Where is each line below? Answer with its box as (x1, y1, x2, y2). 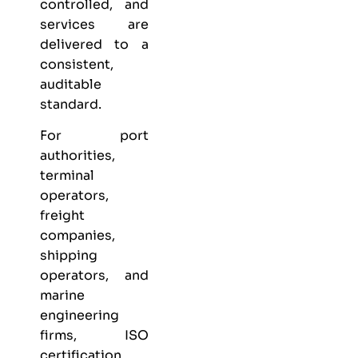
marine (40, 287, 85, 304)
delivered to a (40, 35, 149, 53)
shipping (40, 247, 97, 265)
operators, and (40, 267, 149, 284)
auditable (40, 75, 101, 93)
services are (40, 15, 149, 33)
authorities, (40, 147, 115, 165)
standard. (40, 95, 101, 113)
